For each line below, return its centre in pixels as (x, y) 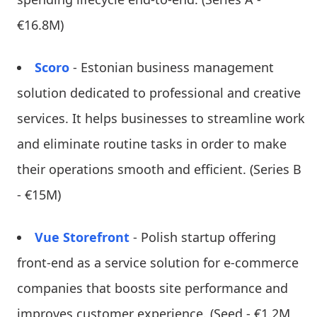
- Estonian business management (172, 67)
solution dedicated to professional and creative (159, 92)
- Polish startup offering (203, 237)
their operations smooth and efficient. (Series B (159, 169)
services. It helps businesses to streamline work (161, 118)
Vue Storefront (82, 237)
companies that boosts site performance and (152, 288)
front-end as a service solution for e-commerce (158, 262)
